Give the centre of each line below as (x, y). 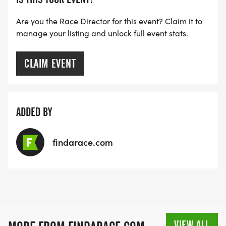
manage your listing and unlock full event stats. (102, 33)
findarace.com (83, 142)
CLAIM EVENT (50, 64)
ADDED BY (34, 112)
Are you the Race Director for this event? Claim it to (109, 21)
